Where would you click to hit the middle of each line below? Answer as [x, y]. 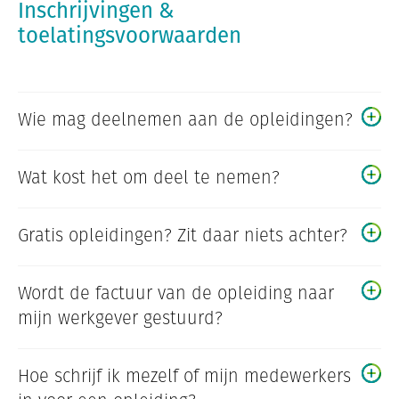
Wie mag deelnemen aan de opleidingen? [185, 120]
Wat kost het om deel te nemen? [149, 178]
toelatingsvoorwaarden [130, 35]
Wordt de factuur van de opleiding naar [176, 293]
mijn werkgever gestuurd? [120, 318]
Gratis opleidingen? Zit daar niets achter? [183, 236]
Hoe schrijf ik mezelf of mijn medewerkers [184, 376]
